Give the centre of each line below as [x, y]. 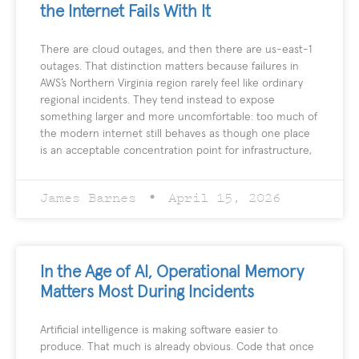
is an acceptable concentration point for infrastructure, [176, 151]
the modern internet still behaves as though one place [175, 134]
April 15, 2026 [220, 198]
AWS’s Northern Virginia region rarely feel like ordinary [171, 84]
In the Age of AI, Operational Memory [172, 272]
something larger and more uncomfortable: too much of [179, 117]
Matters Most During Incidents [147, 292]
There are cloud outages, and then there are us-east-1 [176, 50]
